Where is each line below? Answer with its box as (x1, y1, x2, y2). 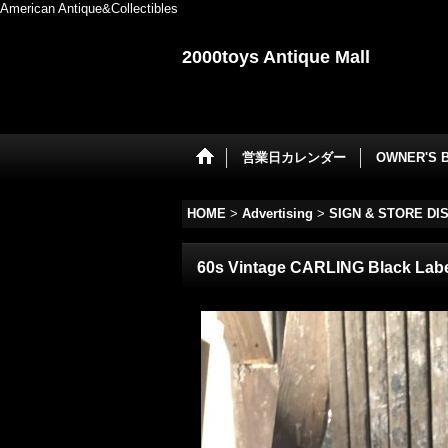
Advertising (242, 206, 313, 221)
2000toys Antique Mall (182, 47, 370, 67)
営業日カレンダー (242, 150, 346, 165)
